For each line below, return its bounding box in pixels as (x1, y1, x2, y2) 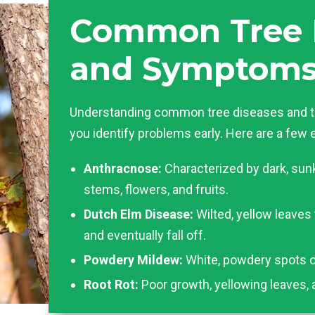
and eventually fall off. (84, 228, 206, 243)
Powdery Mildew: (84, 252, 183, 267)
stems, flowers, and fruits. (84, 182, 229, 197)
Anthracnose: (84, 161, 162, 176)
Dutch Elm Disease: (84, 207, 193, 221)
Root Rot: (84, 277, 139, 292)
